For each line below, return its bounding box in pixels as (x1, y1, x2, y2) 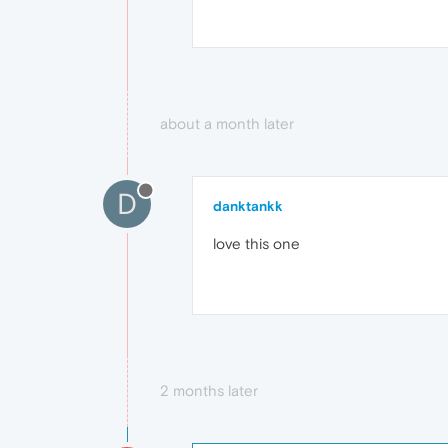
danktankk (213, 197, 283, 214)
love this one (213, 234, 300, 252)
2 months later (160, 381, 258, 399)
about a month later (160, 114, 294, 132)
